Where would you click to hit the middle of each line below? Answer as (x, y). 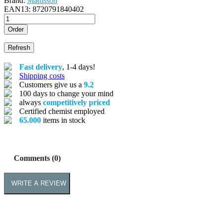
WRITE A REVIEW (39, 184)
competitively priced (76, 102)
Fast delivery (41, 67)
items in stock (63, 120)
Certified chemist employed (62, 111)
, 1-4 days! (79, 67)
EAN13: (17, 9)
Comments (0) (37, 158)
